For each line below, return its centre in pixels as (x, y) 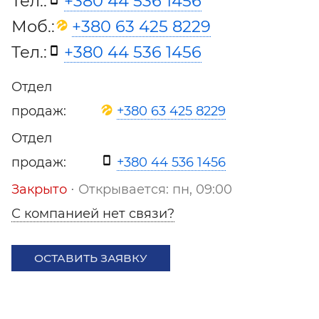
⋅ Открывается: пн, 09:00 (150, 189)
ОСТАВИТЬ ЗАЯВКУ (91, 258)
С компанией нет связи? (93, 213)
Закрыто (39, 189)
